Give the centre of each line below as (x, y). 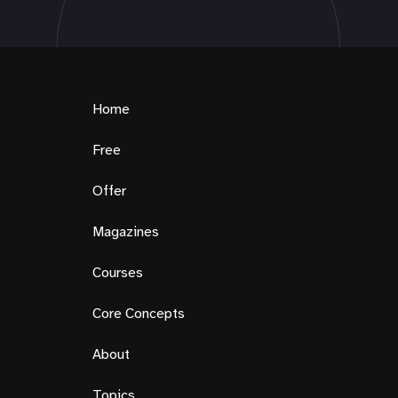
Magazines (125, 232)
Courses (117, 273)
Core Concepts (138, 314)
